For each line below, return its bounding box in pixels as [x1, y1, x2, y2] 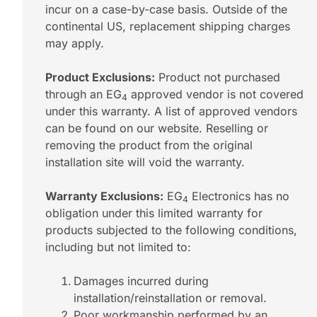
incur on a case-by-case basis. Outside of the [45, 1, 287, 16]
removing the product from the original [45, 137, 253, 152]
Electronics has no [188, 188, 289, 203]
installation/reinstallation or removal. [74, 290, 267, 305]
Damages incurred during [74, 273, 209, 288]
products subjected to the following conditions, [45, 222, 297, 237]
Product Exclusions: [45, 69, 155, 84]
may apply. [45, 35, 104, 50]
